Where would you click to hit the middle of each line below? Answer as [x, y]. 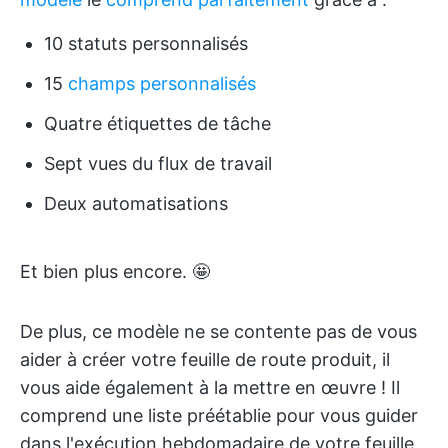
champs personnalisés [162, 83]
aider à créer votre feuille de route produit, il [205, 359]
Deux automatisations [136, 203]
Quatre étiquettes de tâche [157, 123]
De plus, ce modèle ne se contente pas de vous [218, 331]
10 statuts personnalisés [146, 43]
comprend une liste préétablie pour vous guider [219, 415]
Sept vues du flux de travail [158, 163]
